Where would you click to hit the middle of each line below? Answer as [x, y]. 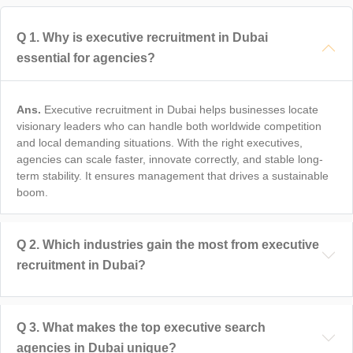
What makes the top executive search [154, 328]
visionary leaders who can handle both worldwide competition [169, 126]
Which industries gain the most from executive [181, 245]
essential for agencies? [86, 58]
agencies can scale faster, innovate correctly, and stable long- [170, 160]
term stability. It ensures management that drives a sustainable [173, 176]
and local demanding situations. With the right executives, [160, 143]
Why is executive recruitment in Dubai [155, 38]
